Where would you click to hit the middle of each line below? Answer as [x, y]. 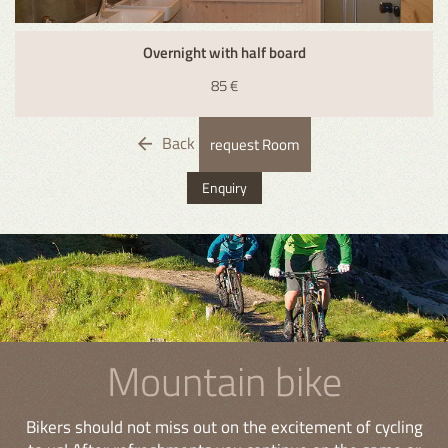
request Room [254, 145]
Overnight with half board [224, 53]
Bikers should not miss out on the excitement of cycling [224, 427]
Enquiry [224, 188]
